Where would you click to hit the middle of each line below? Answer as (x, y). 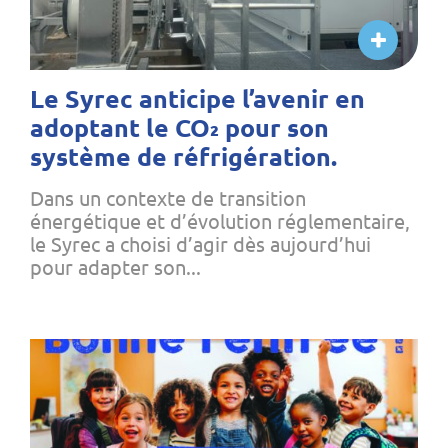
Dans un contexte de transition (168, 198)
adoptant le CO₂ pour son (179, 127)
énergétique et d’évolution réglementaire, (220, 221)
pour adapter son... (115, 267)
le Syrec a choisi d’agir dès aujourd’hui (200, 244)
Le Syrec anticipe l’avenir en (197, 98)
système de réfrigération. (183, 156)
